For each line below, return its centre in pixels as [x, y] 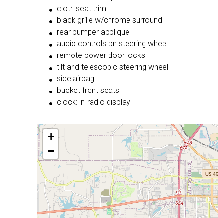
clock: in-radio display [94, 102]
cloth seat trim [82, 9]
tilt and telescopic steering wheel [113, 67]
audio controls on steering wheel [112, 44]
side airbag [76, 79]
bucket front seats [88, 91]
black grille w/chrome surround [109, 20]
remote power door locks [101, 55]
